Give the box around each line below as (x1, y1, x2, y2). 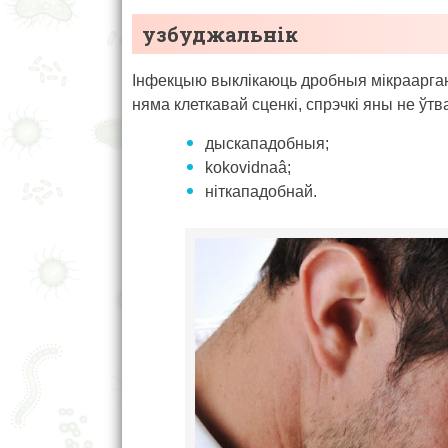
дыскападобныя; (205, 135, 329, 153)
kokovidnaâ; (205, 159, 291, 177)
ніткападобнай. (205, 183, 317, 201)
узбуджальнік (142, 21, 298, 48)
